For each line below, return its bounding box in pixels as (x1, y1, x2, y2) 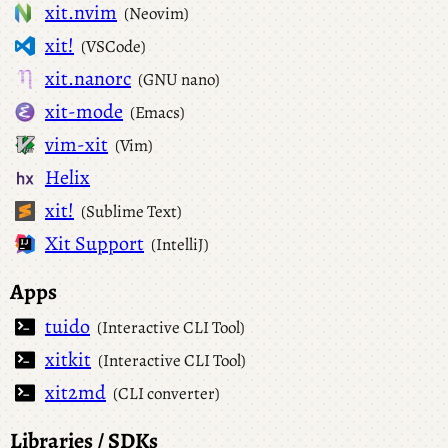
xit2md (45, 378, 106, 406)
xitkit (45, 345, 91, 373)
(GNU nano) (138, 68, 221, 92)
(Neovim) (124, 2, 190, 26)
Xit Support (45, 230, 144, 258)
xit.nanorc (45, 65, 131, 93)
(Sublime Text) (81, 200, 183, 224)
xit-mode (45, 98, 123, 126)
